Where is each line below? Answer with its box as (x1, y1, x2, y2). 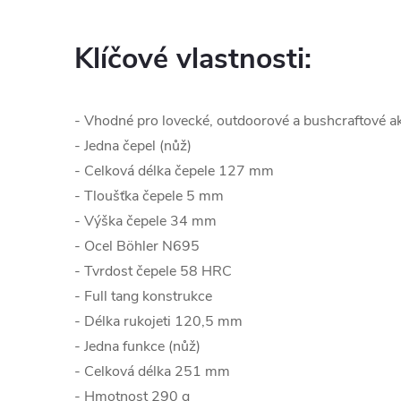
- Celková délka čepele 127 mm (74, 161, 274, 182)
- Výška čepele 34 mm (74, 211, 217, 232)
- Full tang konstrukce (74, 286, 212, 307)
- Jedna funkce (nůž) (74, 337, 200, 357)
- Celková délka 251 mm (74, 362, 230, 382)
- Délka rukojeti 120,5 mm (74, 311, 243, 332)
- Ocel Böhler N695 (74, 236, 200, 257)
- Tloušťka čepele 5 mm (74, 186, 224, 207)
